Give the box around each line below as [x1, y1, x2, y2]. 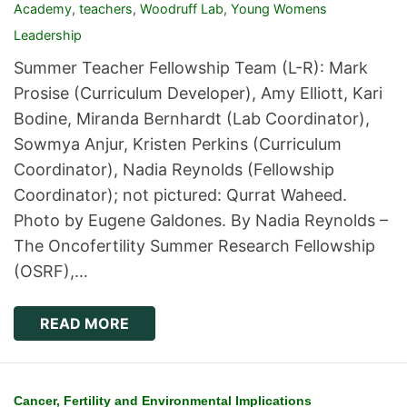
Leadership [14, 27, 82, 44]
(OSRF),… [14, 262, 88, 282]
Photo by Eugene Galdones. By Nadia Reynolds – [14, 211, 388, 231]
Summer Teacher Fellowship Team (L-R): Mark [14, 58, 368, 78]
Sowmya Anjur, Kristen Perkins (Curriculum [14, 134, 342, 154]
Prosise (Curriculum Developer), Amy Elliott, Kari [14, 84, 382, 104]
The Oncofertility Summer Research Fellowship [14, 236, 375, 256]
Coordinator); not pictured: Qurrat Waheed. [14, 185, 347, 205]
